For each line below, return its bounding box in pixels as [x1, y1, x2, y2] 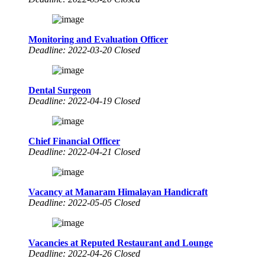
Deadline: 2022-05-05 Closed [28, 197, 140, 208]
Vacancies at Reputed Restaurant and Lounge [28, 237, 213, 248]
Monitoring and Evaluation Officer [28, 34, 168, 44]
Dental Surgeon [28, 85, 91, 95]
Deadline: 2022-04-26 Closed [28, 248, 140, 258]
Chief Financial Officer [28, 135, 120, 146]
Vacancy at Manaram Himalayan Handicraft [28, 186, 208, 197]
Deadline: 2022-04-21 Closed [28, 146, 140, 157]
